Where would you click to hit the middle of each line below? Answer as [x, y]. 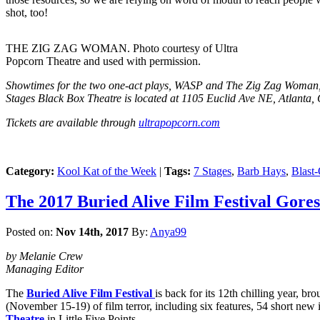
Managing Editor [45, 269]
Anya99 [168, 232]
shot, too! [27, 13]
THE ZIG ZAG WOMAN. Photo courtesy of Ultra [122, 49]
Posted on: [31, 232]
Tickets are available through [72, 123]
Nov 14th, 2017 [92, 232]
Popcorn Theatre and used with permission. [103, 61]
